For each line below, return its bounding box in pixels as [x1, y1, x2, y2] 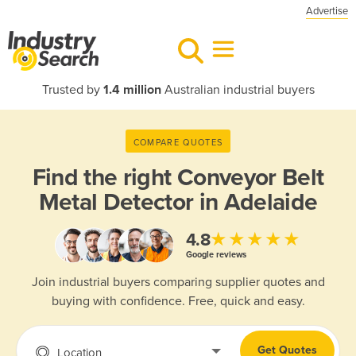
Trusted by [41, 82, 103, 98]
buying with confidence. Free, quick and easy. [51, 293, 305, 310]
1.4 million [103, 82, 161, 98]
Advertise [306, 5, 348, 17]
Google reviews [185, 249, 246, 260]
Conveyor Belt [176, 163, 324, 192]
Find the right [32, 163, 177, 192]
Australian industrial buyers [161, 82, 315, 98]
